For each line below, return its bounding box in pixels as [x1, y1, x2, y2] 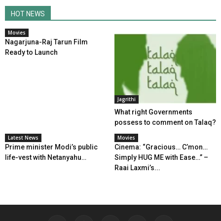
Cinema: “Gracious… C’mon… [114, 143, 208, 151]
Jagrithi [117, 96, 136, 103]
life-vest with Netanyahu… [5, 153, 86, 162]
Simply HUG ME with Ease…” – [114, 153, 208, 162]
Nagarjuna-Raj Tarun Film [5, 38, 88, 46]
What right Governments [114, 108, 192, 116]
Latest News [8, 134, 38, 142]
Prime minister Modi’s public [5, 143, 98, 151]
